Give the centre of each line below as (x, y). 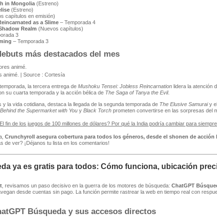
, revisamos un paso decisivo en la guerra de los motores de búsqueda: (86, 185)
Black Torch (97, 110)
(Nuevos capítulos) (60, 28)
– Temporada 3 (30, 41)
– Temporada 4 (77, 22)
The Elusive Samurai (183, 104)
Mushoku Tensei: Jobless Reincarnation (125, 86)
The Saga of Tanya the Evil (136, 92)
